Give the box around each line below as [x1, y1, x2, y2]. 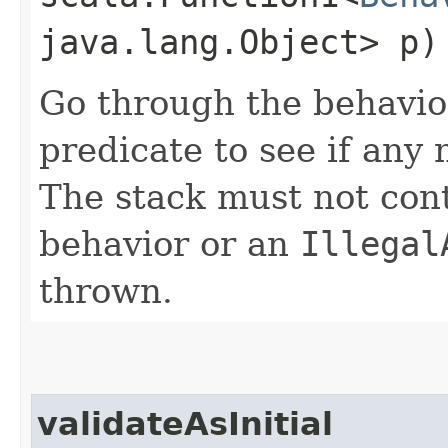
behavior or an [39, 223, 300, 264]
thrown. [39, 270, 173, 311]
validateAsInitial [37, 405, 333, 442]
